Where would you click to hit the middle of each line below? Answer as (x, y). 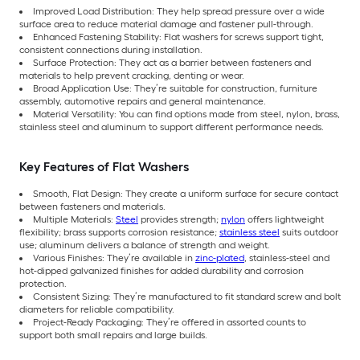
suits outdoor (309, 232)
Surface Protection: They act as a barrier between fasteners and (172, 62)
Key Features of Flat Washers (104, 166)
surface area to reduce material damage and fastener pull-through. (166, 24)
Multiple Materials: (74, 219)
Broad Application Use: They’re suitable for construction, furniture (175, 88)
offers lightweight (284, 219)
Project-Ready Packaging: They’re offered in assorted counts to (170, 322)
